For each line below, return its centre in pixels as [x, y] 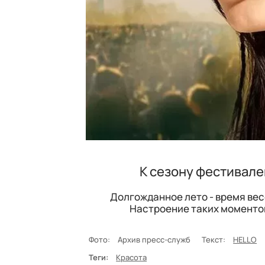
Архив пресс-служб [156, 239]
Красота [132, 257]
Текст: [214, 239]
